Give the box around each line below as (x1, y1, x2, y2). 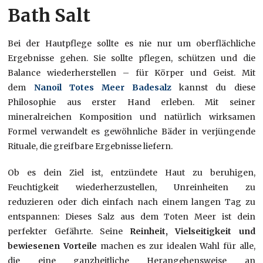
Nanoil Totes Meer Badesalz (33, 82, 172, 93)
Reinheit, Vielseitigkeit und (122, 226, 255, 237)
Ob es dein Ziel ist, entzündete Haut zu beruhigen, (8, 167, 255, 178)
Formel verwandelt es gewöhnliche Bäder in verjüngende (8, 126, 255, 137)
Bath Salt (8, 4, 91, 27)
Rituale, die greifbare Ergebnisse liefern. (8, 141, 173, 152)
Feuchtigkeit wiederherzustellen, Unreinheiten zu (8, 182, 255, 193)
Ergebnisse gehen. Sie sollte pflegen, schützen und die (8, 53, 255, 64)
